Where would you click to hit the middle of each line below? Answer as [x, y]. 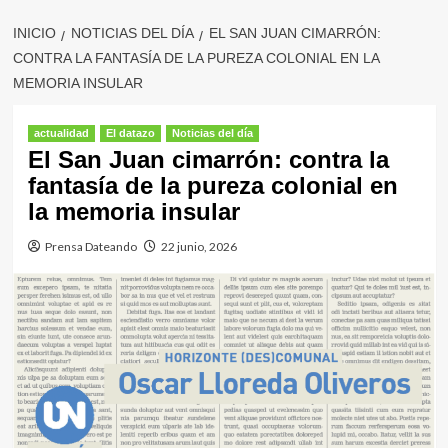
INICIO [34, 33]
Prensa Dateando [90, 246]
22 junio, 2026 [198, 246]
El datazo [130, 133]
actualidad [61, 133]
